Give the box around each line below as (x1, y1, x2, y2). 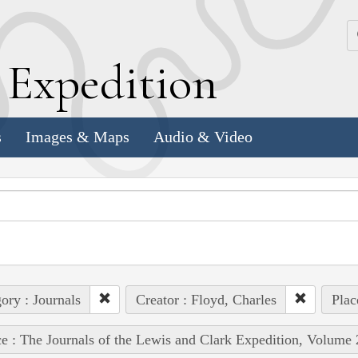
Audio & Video (153, 128, 253, 146)
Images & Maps (26, 128, 129, 146)
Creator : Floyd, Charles (135, 291, 276, 308)
